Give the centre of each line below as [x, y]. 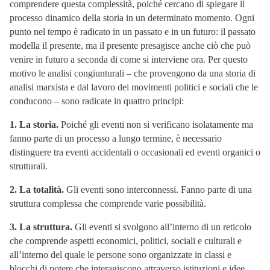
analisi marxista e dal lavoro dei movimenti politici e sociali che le [134, 87]
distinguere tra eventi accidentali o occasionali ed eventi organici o [135, 152]
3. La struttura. [41, 227]
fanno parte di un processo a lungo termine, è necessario [116, 138]
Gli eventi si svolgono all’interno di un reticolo [162, 227]
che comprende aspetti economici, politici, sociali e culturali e [126, 240]
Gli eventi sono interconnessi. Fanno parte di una [158, 189]
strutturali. [29, 166]
